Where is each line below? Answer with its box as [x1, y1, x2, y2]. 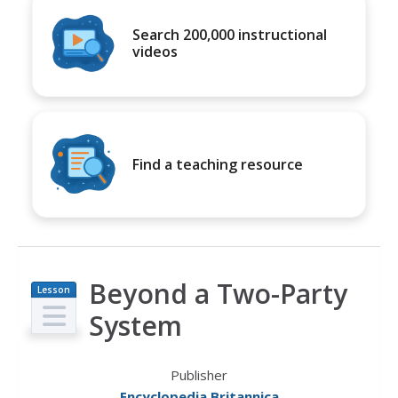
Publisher [171, 366, 227, 384]
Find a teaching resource [132, 154, 303, 174]
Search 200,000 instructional [132, 25, 327, 44]
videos [132, 42, 178, 61]
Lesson [37, 283, 70, 296]
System [89, 307, 182, 344]
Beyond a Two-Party [89, 275, 347, 312]
